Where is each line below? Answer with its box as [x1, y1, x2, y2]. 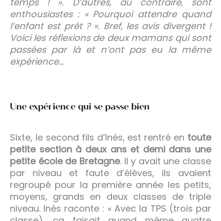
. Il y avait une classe [119, 154, 211, 167]
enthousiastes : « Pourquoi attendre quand [10, 7, 211, 20]
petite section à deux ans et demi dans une [10, 143, 211, 155]
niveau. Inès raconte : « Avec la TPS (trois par [10, 202, 211, 215]
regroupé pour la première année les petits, [10, 178, 211, 191]
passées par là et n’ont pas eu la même [10, 43, 211, 56]
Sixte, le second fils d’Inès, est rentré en [10, 131, 187, 144]
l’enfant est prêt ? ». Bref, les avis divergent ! [10, 19, 211, 32]
